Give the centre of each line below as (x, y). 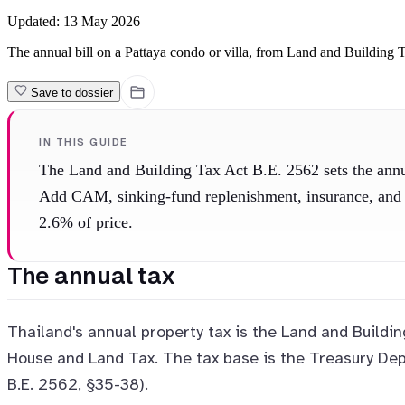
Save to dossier (72, 93)
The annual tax (91, 275)
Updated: (35, 21)
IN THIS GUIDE (84, 141)
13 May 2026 (102, 21)
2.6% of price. (86, 222)
